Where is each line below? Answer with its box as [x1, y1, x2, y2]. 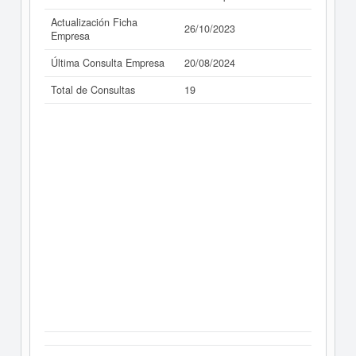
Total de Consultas [51, 83, 135, 97]
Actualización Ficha [51, 15, 137, 29]
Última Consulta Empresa [51, 56, 164, 70]
